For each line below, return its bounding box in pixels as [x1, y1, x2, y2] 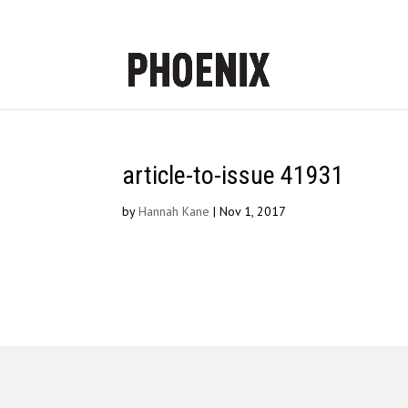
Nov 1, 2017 [219, 203, 287, 219]
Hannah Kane [138, 203, 210, 219]
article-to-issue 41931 [122, 160, 345, 190]
